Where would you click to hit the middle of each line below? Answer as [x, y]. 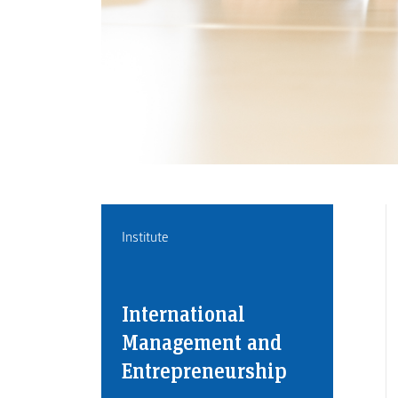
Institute [145, 237]
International [183, 313]
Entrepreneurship [204, 370]
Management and [201, 341]
